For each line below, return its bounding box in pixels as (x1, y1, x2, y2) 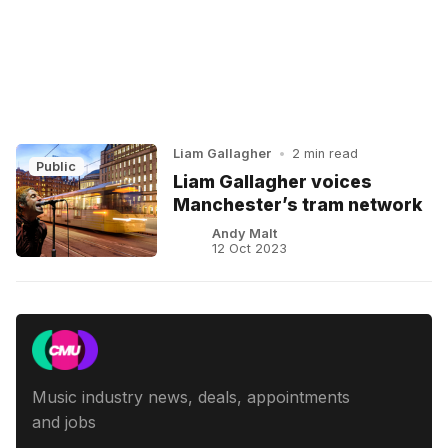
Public (36, 158, 77, 174)
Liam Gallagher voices (173, 171, 373, 193)
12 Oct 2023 (211, 241, 287, 257)
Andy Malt (211, 226, 277, 242)
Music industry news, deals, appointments (32, 387, 350, 408)
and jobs (32, 412, 96, 433)
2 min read (292, 146, 359, 161)
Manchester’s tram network (173, 194, 423, 216)
